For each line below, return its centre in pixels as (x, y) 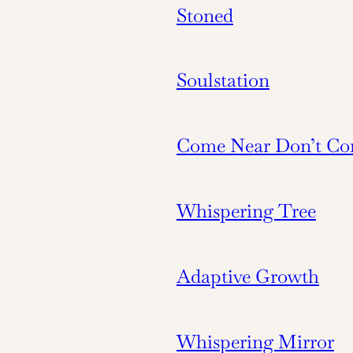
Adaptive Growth (248, 276)
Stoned (205, 15)
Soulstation (223, 80)
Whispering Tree (246, 210)
